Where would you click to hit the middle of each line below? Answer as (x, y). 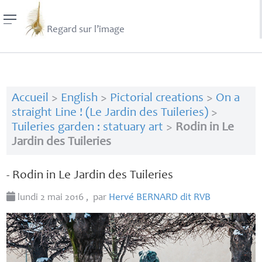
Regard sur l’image (85, 30)
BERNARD (157, 198)
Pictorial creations (156, 99)
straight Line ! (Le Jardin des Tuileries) (110, 113)
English (79, 99)
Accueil (30, 99)
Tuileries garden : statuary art (87, 128)
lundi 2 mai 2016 (51, 198)
